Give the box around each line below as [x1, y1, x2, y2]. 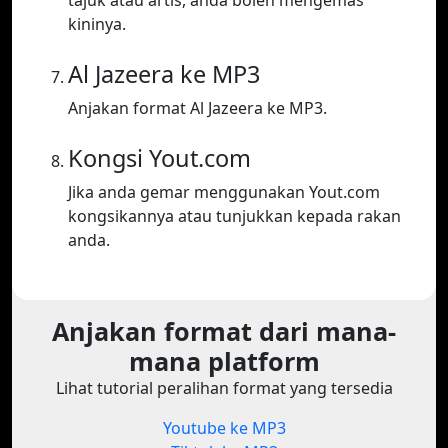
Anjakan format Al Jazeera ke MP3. [68, 97, 327, 120]
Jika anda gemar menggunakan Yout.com [68, 181, 380, 204]
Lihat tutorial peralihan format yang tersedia [55, 377, 393, 400]
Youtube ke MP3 [162, 417, 286, 440]
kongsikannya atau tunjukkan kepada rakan [68, 205, 401, 228]
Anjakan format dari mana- [52, 314, 396, 349]
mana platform [128, 344, 320, 379]
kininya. [68, 13, 126, 36]
